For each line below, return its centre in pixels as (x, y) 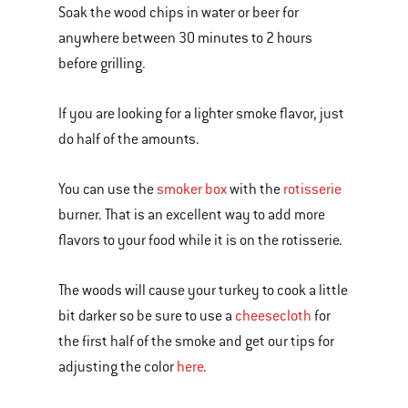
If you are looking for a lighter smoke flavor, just (201, 114)
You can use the (107, 189)
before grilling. (102, 64)
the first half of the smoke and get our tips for (196, 342)
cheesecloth (273, 316)
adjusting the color (117, 367)
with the (255, 189)
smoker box (192, 189)
